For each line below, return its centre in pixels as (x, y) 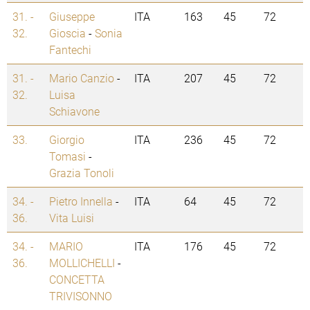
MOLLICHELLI (82, 263)
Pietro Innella (81, 201)
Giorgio (67, 140)
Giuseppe (72, 17)
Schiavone (74, 111)
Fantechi (70, 50)
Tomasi (67, 156)
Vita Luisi (72, 218)
